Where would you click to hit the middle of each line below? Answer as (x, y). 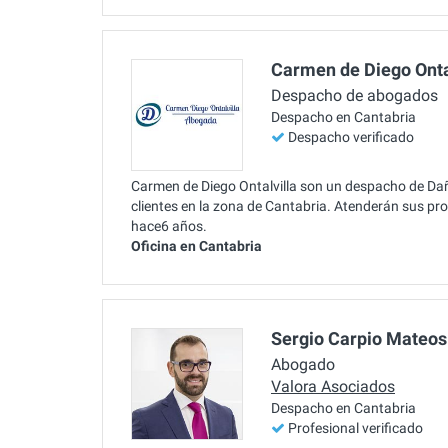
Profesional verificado (355, 428)
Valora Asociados (333, 387)
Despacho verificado (351, 137)
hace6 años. (169, 225)
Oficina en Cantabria (196, 245)
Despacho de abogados (354, 96)
